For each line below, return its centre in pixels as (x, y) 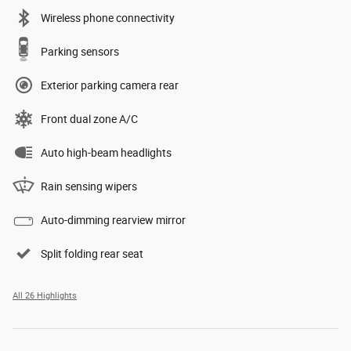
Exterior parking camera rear (110, 86)
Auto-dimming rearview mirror (113, 221)
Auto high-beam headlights (106, 153)
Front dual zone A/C (89, 119)
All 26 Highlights (45, 296)
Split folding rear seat (92, 254)
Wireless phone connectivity (108, 18)
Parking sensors (80, 52)
